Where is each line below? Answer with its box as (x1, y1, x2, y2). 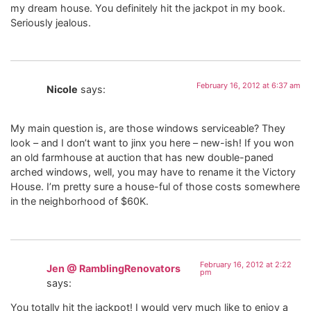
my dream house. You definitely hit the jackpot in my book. (10, 1, 285, 14)
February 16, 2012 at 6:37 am (196, 81, 301, 91)
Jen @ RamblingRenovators (47, 262, 180, 274)
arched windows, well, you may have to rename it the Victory (10, 166, 296, 178)
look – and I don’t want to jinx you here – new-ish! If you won (10, 137, 294, 149)
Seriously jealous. (10, 16, 91, 28)
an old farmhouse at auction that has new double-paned (10, 151, 274, 164)
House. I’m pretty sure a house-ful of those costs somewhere (10, 180, 300, 193)
